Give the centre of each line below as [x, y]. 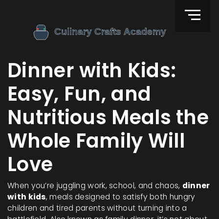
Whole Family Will [96, 141]
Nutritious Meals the [108, 117]
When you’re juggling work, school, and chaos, [95, 186]
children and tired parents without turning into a [97, 208]
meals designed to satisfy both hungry [122, 197]
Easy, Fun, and [79, 94]
